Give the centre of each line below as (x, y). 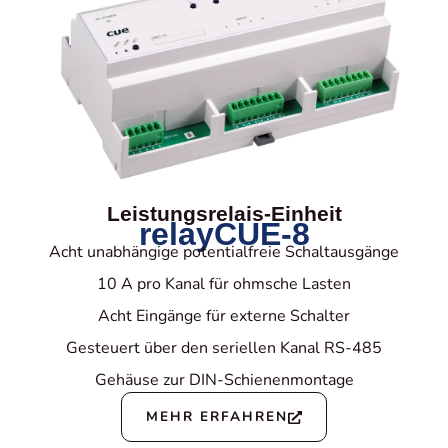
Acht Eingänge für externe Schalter (224, 316)
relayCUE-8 (224, 234)
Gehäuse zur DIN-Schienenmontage (224, 380)
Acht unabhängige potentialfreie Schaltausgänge (224, 252)
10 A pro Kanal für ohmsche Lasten (224, 284)
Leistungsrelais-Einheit (224, 214)
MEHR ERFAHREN (217, 417)
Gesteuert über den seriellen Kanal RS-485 (224, 348)
